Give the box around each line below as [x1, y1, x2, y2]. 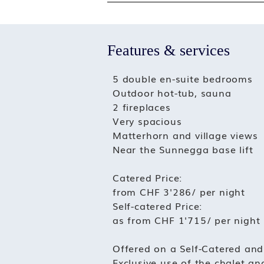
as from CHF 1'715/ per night [113, 213, 260, 227]
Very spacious [113, 114, 182, 128]
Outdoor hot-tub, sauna [113, 85, 232, 100]
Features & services [107, 42, 230, 59]
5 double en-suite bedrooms [113, 71, 253, 85]
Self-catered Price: [113, 199, 203, 213]
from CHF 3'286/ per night [113, 184, 245, 199]
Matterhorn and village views [113, 128, 258, 142]
